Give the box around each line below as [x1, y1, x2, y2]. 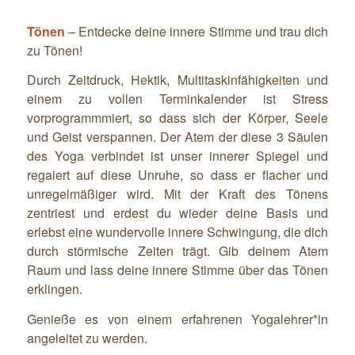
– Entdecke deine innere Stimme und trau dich [64, 21, 329, 40]
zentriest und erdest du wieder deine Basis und [26, 204, 329, 223]
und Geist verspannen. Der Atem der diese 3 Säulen [26, 128, 329, 147]
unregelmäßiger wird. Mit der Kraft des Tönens [26, 185, 329, 204]
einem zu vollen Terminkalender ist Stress [26, 90, 329, 109]
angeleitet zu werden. [26, 328, 147, 347]
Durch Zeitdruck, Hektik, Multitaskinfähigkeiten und [26, 71, 329, 90]
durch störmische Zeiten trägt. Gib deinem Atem [26, 242, 329, 261]
